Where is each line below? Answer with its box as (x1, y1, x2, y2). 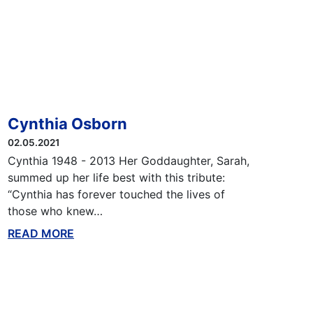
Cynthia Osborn (7, 115, 127, 133)
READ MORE (7, 226, 74, 240)
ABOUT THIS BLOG (73, 226, 177, 240)
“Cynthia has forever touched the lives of (7, 187, 225, 201)
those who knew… (7, 204, 103, 218)
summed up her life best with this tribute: (7, 170, 225, 184)
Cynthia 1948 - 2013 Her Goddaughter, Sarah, (7, 154, 249, 168)
